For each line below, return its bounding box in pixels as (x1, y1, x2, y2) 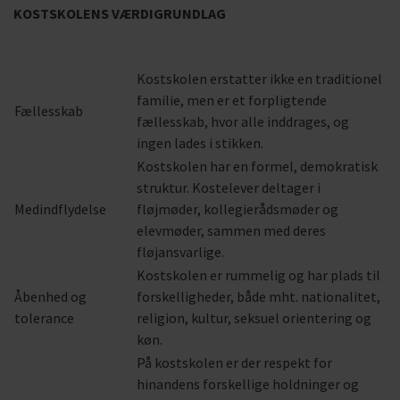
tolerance (14, 309, 74, 327)
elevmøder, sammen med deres (137, 221, 326, 239)
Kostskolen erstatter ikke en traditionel (137, 70, 382, 87)
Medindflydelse (14, 200, 106, 218)
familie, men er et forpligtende (137, 91, 327, 109)
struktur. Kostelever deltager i (137, 179, 321, 196)
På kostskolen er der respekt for (137, 354, 332, 371)
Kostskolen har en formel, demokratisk (137, 157, 378, 175)
